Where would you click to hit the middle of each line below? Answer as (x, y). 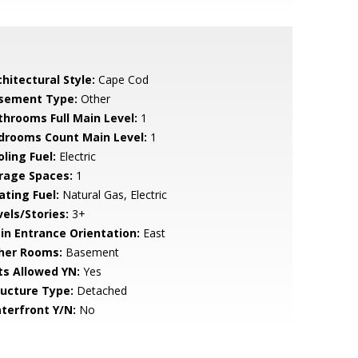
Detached (100, 290)
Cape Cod (121, 80)
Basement (90, 252)
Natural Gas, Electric (113, 195)
